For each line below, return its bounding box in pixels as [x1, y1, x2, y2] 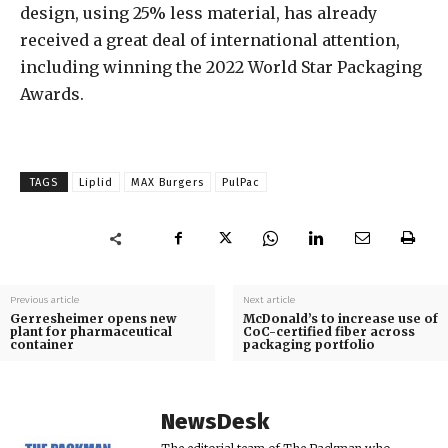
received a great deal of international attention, [20, 30, 400, 51]
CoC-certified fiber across [242, 324, 415, 340]
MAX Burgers [131, 176, 204, 190]
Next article [242, 294, 295, 307]
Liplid [79, 176, 113, 190]
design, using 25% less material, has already [20, 3, 377, 24]
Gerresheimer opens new [10, 311, 176, 327]
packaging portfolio [242, 337, 375, 353]
